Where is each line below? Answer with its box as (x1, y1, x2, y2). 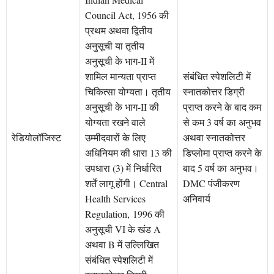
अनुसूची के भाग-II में (85, 54, 154, 68)
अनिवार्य (183, 192, 210, 206)
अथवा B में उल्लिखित (85, 238, 159, 251)
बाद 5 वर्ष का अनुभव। (183, 161, 259, 175)
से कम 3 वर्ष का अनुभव (183, 116, 261, 129)
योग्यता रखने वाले (85, 116, 146, 129)
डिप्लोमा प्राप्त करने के (183, 146, 262, 160)
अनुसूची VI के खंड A (85, 223, 161, 236)
